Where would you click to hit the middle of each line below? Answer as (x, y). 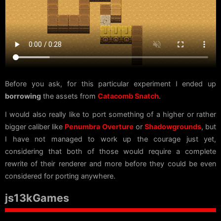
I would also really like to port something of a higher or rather (110, 114)
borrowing (23, 96)
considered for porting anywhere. (60, 176)
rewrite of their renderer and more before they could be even (110, 163)
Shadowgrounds (173, 126)
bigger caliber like (35, 126)
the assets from (69, 96)
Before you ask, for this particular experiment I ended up (110, 83)
